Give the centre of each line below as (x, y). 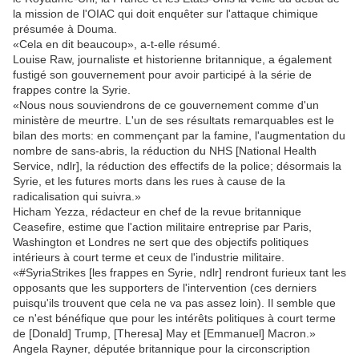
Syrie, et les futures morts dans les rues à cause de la (149, 181)
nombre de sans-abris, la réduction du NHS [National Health (165, 150)
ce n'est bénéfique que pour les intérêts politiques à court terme (174, 318)
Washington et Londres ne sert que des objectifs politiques (161, 242)
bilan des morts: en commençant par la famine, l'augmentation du (179, 135)
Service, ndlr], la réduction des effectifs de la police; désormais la (177, 165)
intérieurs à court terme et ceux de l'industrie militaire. (149, 257)
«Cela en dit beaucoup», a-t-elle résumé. (117, 44)
